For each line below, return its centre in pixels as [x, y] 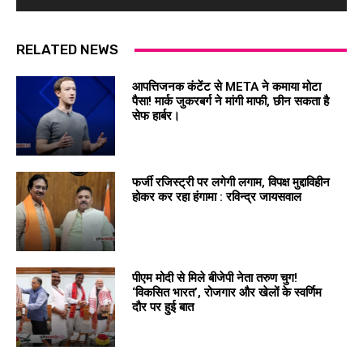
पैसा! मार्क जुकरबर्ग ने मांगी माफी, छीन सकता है [230, 102]
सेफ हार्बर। [156, 116]
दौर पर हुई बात [162, 307]
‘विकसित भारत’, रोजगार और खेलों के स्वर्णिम [226, 293]
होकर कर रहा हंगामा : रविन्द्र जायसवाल [216, 197]
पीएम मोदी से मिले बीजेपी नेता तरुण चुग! [214, 278]
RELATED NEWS [67, 50]
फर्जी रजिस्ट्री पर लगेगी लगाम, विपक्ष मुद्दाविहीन [231, 183]
